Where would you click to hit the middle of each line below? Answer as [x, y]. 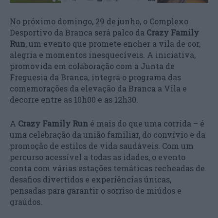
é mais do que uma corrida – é [146, 123]
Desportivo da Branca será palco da [78, 32]
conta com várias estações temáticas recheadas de [107, 168]
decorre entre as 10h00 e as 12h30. [74, 99]
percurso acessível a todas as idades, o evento [98, 157]
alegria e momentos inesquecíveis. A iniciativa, [103, 54]
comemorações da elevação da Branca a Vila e [98, 88]
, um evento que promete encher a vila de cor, [113, 43]
